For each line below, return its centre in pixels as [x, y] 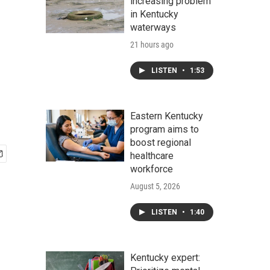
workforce [152, 169]
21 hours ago [152, 45]
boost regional [161, 143]
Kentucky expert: [165, 258]
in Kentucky [154, 14]
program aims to [165, 129]
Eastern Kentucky [167, 116]
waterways [153, 27]
